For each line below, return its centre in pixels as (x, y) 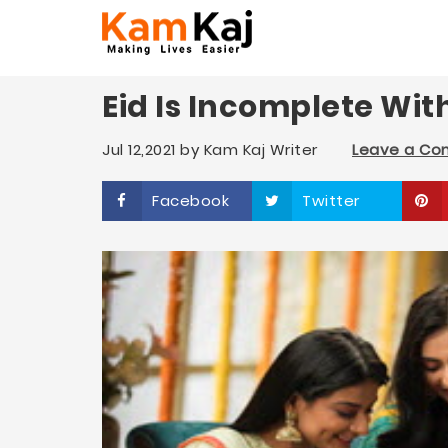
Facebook (190, 200)
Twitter (331, 200)
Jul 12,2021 (139, 149)
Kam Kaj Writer (260, 149)
